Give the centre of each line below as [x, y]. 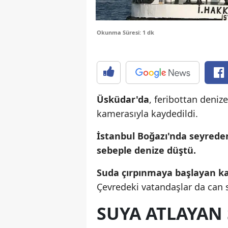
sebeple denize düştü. [146, 150]
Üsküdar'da [123, 99]
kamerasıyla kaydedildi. [147, 114]
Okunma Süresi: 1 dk [125, 33]
